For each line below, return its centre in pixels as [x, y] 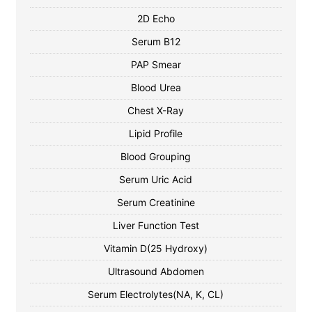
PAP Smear [156, 64]
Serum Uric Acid [156, 179]
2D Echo [156, 18]
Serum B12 [156, 41]
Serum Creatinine [156, 202]
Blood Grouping [156, 156]
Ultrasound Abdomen [156, 271]
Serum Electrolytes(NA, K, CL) [156, 294]
